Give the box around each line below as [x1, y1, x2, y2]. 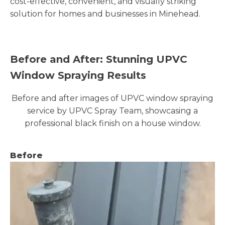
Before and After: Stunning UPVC [10, 53, 187, 65]
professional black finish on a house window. [24, 118, 201, 128]
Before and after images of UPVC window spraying [12, 93, 213, 103]
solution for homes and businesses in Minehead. [10, 9, 200, 19]
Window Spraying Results [10, 69, 146, 81]
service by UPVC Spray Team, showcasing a [27, 105, 198, 116]
